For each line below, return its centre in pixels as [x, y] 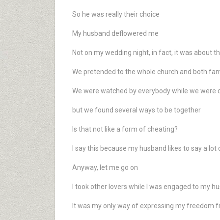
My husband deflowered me [115, 33]
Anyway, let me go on [105, 167]
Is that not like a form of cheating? [125, 129]
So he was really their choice [116, 14]
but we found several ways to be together [137, 110]
